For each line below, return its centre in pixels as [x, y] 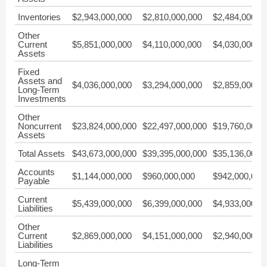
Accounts [36, 172]
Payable [34, 181]
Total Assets [41, 153]
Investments [42, 99]
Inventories [39, 17]
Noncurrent [40, 126]
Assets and [40, 81]
